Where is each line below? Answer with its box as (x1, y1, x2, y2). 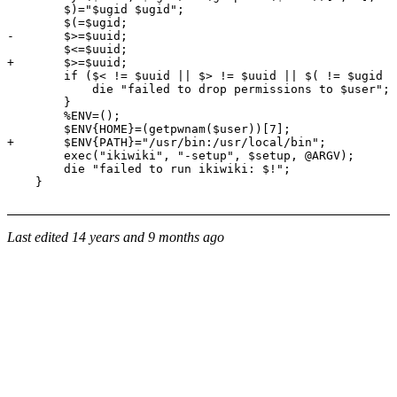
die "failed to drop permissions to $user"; (7, 82, 390, 96)
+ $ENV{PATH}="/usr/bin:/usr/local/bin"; (7, 136, 326, 149)
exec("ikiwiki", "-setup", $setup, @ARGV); (7, 149, 354, 162)
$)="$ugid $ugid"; (7, 3, 184, 16)
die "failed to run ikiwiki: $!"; (7, 162, 291, 175)
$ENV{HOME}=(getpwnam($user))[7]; (7, 122, 291, 136)
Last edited (7, 230, 72, 245)
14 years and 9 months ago (72, 230, 224, 245)
